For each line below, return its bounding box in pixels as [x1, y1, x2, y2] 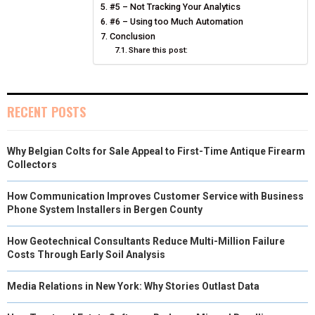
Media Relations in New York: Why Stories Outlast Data [7, 280, 259, 292]
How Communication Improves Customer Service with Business [7, 190, 304, 202]
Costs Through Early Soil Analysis [7, 248, 165, 260]
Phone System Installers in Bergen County [7, 203, 202, 215]
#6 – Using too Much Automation [109, 15, 243, 27]
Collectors [7, 158, 57, 170]
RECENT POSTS [7, 102, 86, 121]
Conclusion [109, 30, 155, 41]
